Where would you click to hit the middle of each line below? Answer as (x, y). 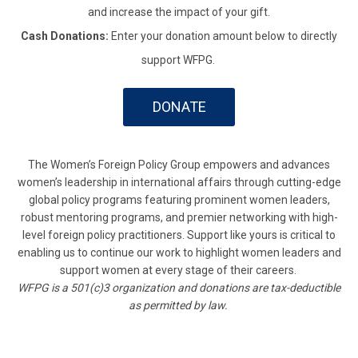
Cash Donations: (66, 36)
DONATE (179, 107)
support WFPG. (179, 60)
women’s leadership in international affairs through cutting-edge (179, 183)
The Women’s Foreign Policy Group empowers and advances (179, 165)
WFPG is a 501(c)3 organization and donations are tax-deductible (179, 288)
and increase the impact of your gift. (179, 12)
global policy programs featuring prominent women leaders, (179, 200)
